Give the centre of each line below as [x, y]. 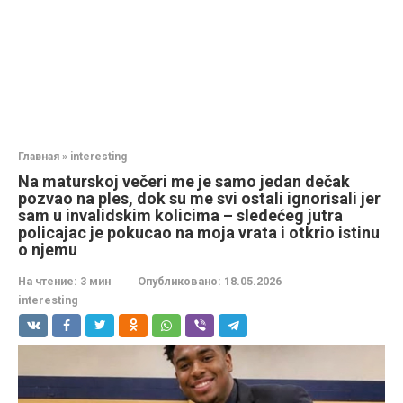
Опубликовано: [179, 281]
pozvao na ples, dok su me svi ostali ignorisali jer [199, 198]
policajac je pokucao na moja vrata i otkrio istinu [199, 233]
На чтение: [48, 281]
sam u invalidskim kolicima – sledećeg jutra [180, 215]
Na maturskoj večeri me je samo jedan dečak [184, 181]
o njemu [48, 250]
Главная [39, 157]
